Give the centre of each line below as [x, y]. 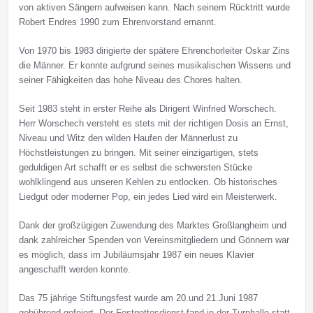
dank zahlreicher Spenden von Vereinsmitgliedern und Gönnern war [154, 240]
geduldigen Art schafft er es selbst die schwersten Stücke [135, 168]
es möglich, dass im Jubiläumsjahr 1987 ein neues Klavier [136, 255]
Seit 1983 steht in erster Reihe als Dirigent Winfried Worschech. [147, 109]
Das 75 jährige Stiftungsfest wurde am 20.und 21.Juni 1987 [138, 298]
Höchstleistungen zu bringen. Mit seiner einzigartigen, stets [138, 153]
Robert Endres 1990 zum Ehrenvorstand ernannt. [117, 22]
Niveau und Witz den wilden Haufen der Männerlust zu [128, 138]
